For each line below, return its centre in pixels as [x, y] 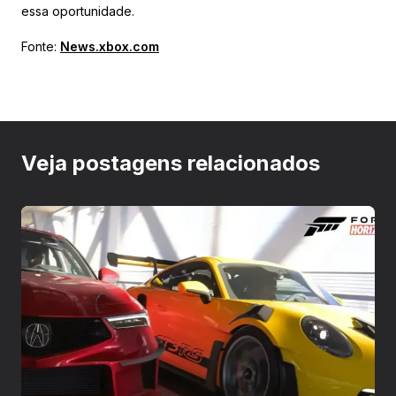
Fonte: [41, 46]
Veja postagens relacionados [171, 163]
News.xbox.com [110, 46]
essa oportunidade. [78, 11]
